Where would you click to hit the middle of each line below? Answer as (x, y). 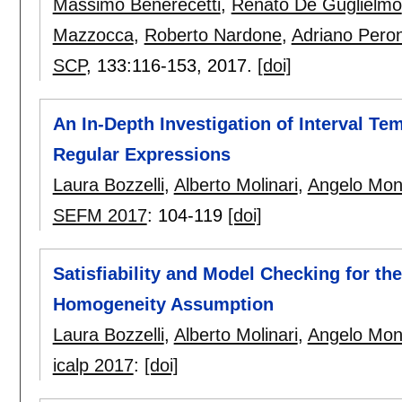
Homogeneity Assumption (163, 305)
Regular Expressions (141, 154)
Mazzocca (93, 35)
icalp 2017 (93, 366)
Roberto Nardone (213, 35)
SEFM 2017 (100, 215)
